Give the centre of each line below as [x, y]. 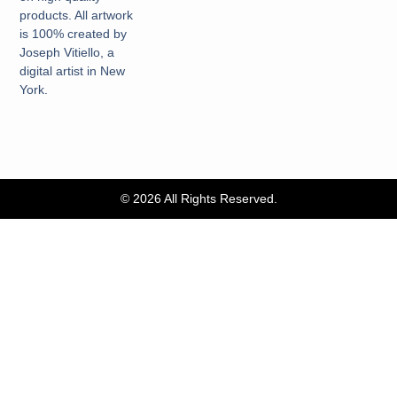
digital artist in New [73, 71]
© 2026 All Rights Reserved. [198, 198]
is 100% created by [74, 34]
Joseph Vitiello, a [67, 53]
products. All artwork [77, 16]
